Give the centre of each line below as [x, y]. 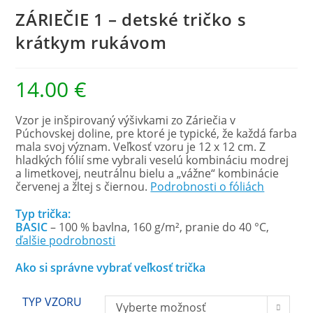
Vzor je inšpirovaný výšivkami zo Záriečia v [126, 120]
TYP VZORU [52, 302]
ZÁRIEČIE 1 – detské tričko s [131, 19]
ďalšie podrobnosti [66, 240]
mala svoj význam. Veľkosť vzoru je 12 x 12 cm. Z [141, 147]
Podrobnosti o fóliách [208, 187]
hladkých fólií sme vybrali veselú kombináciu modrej [152, 160]
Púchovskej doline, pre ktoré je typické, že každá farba [156, 133]
